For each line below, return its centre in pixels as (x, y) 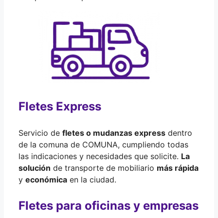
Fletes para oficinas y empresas (109, 205)
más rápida (178, 168)
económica (46, 179)
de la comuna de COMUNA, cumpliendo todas (103, 144)
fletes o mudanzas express (114, 133)
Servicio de (40, 133)
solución (35, 168)
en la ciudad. (92, 179)
